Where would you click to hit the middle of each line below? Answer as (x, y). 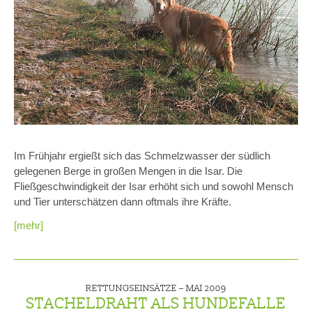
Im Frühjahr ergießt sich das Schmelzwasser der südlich (142, 156)
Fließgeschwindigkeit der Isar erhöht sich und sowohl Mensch (154, 187)
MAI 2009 (206, 288)
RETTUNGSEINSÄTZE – (136, 288)
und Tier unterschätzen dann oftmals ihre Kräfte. (125, 202)
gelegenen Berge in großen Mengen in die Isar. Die (128, 171)
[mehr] (29, 226)
